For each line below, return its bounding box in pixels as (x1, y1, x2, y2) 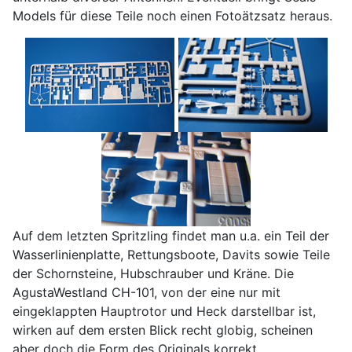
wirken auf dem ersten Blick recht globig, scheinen (13, 321, 313, 338)
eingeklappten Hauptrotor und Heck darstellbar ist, (13, 302, 316, 319)
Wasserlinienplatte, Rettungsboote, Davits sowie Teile (13, 246, 330, 262)
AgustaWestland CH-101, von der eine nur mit (13, 284, 280, 300)
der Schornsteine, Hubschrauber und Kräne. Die (13, 265, 294, 281)
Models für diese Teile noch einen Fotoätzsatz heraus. (13, 7, 332, 24)
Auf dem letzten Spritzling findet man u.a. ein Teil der (13, 227, 329, 244)
